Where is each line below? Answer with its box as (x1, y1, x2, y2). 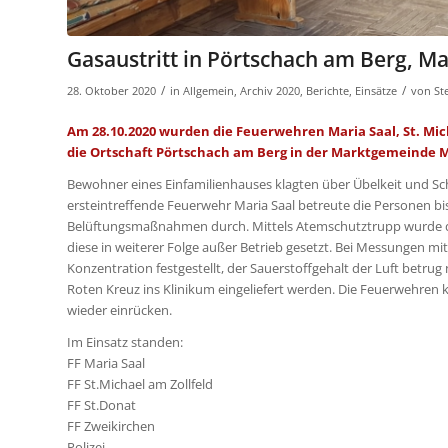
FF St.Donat (67, 395, 136, 414)
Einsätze (355, 83, 397, 98)
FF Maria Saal (67, 353, 145, 372)
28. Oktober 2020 (67, 83, 156, 98)
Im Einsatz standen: (67, 332, 183, 351)
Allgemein (183, 83, 234, 98)
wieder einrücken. (67, 300, 172, 319)
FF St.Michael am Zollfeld (67, 374, 213, 393)
